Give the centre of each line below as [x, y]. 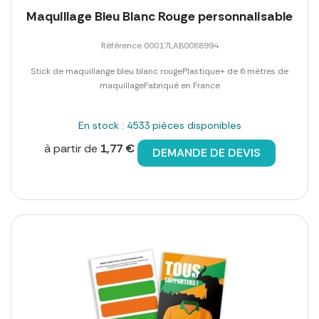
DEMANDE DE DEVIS [206, 152]
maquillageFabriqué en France [159, 85]
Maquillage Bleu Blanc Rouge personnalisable [159, 16]
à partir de [72, 148]
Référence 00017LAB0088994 [159, 45]
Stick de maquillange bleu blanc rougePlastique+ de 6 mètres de [159, 71]
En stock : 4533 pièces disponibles [159, 125]
